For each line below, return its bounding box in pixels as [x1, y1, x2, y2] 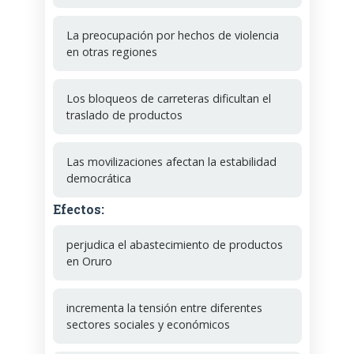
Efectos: [52, 200, 104, 217]
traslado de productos [66, 107, 183, 122]
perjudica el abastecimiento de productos [66, 236, 283, 252]
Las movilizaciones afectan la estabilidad [66, 153, 277, 169]
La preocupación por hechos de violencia [66, 27, 279, 43]
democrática [66, 170, 131, 186]
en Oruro [66, 253, 112, 269]
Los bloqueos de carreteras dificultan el [66, 90, 271, 106]
